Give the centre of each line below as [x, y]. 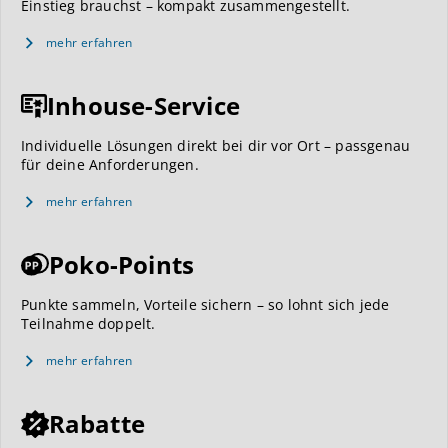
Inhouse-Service [143, 105]
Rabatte [96, 423]
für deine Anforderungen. [110, 164]
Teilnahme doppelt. [88, 323]
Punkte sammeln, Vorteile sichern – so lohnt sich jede [205, 304]
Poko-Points [122, 264]
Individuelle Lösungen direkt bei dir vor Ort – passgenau [216, 145]
